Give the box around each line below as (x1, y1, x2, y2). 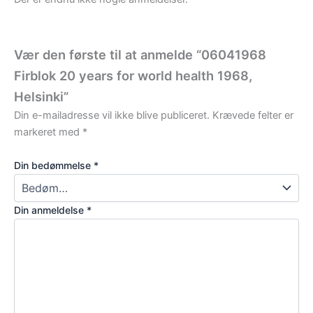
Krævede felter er (212, 109, 293, 122)
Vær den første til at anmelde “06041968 (14, 47, 266, 63)
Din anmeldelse (14, 203, 87, 216)
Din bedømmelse (14, 159, 94, 171)
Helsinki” (14, 89, 68, 105)
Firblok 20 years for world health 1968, (14, 68, 252, 84)
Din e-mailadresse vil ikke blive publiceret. (14, 109, 210, 122)
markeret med (14, 126, 82, 139)
